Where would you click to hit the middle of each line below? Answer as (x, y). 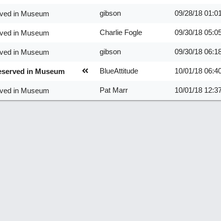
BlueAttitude (119, 71)
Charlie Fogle (121, 32)
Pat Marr (113, 90)
